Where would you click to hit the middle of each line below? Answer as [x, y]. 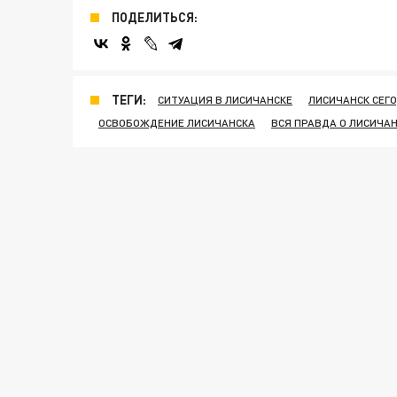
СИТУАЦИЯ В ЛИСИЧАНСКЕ [225, 100]
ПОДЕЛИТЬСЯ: [155, 18]
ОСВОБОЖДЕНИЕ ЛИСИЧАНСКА [177, 123]
